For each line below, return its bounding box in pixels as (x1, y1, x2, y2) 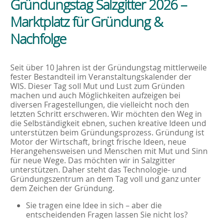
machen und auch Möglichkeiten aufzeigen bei (10, 89, 180, 101)
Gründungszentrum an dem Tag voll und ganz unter (10, 173, 201, 184)
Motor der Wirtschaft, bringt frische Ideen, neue (10, 136, 186, 147)
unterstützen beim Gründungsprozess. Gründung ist (10, 127, 204, 138)
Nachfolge (10, 29, 66, 48)
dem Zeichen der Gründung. (10, 182, 114, 194)
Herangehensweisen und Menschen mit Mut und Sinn (10, 145, 208, 156)
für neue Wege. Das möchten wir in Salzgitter (10, 154, 175, 166)
